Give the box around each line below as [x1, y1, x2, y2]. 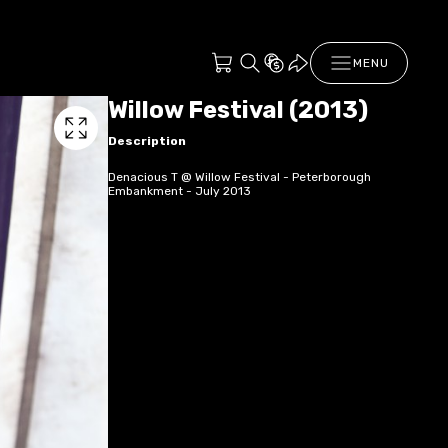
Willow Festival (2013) [108, 96, 368, 124]
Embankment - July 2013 [108, 183, 251, 198]
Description [108, 133, 186, 148]
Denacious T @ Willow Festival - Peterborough [108, 169, 371, 184]
